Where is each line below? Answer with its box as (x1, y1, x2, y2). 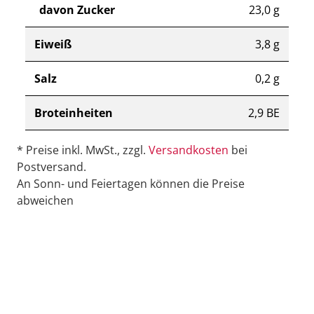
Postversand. (17, 159, 86, 175)
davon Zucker (39, 2, 115, 18)
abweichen (17, 193, 74, 209)
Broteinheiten (34, 105, 113, 121)
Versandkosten (149, 142, 228, 158)
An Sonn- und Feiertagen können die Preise (17, 176, 245, 192)
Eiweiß (34, 36, 71, 53)
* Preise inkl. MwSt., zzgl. (17, 142, 149, 158)
